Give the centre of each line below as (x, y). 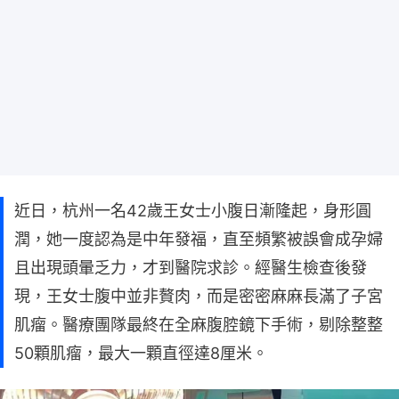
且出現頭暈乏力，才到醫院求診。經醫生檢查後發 (191, 267)
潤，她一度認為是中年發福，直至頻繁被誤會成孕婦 (199, 239)
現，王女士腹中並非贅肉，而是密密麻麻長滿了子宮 (199, 296)
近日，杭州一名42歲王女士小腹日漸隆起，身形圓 (193, 210)
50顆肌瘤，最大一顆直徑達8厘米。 (141, 353)
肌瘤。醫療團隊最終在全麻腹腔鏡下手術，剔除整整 (199, 324)
